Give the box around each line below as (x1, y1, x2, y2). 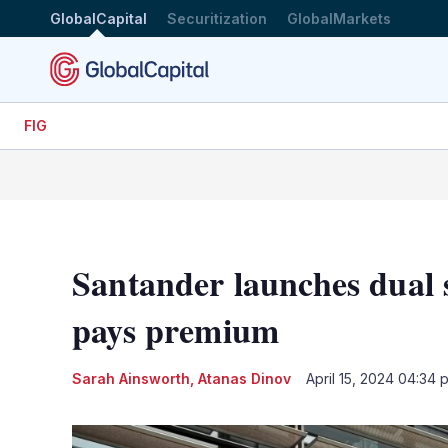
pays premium (72, 304, 280, 355)
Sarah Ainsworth (72, 369, 190, 387)
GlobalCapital (50, 9, 147, 27)
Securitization (167, 9, 267, 27)
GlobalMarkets (287, 9, 391, 27)
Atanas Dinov (198, 369, 291, 387)
